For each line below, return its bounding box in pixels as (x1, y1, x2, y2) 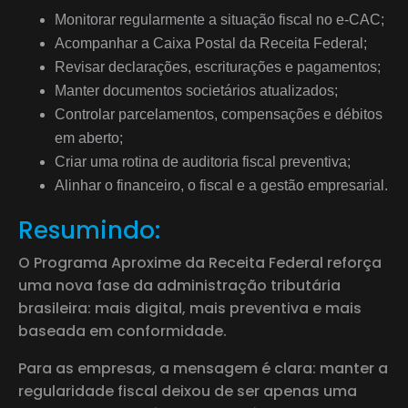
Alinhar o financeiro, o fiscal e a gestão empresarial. (55, 177, 388, 193)
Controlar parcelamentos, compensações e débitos (55, 106, 382, 122)
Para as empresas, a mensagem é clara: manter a (18, 357, 388, 379)
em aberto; (55, 129, 123, 146)
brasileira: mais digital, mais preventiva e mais (18, 297, 362, 319)
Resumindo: (18, 213, 160, 247)
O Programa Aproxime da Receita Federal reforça (18, 251, 382, 273)
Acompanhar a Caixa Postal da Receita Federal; (55, 35, 367, 51)
